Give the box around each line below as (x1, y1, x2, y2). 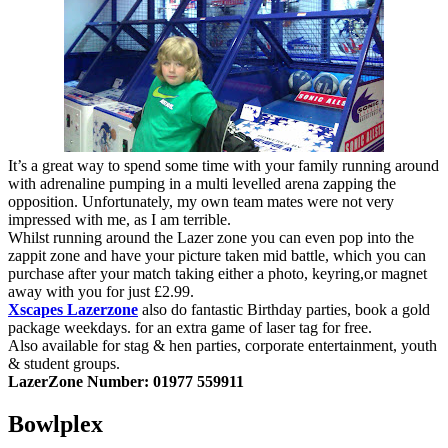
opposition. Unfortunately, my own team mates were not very (8, 192, 394, 210)
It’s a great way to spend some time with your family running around (8, 156, 439, 174)
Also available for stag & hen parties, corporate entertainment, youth (8, 336, 437, 354)
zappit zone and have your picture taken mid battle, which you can (8, 246, 426, 264)
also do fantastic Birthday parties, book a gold (138, 300, 430, 318)
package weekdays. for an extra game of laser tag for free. (8, 318, 372, 336)
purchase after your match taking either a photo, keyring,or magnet (8, 264, 427, 282)
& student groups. (8, 354, 120, 372)
